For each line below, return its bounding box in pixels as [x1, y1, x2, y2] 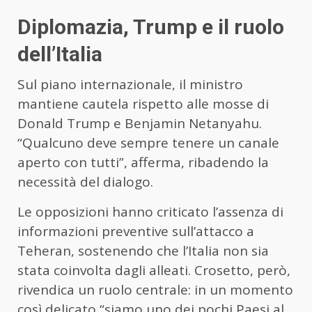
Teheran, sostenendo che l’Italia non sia [17, 242, 269, 260]
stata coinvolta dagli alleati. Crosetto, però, [17, 261, 290, 280]
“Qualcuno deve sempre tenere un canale [17, 134, 279, 153]
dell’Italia [17, 42, 102, 67]
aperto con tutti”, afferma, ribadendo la [17, 153, 269, 172]
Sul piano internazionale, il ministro [17, 75, 243, 94]
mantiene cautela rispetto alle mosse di [17, 95, 269, 114]
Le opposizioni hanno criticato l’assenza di [17, 203, 283, 221]
